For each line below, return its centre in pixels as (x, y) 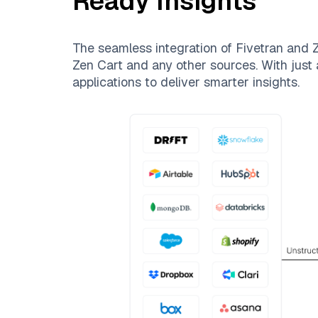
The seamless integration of (154, 48)
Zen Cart (98, 65)
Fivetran (259, 48)
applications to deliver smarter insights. (186, 82)
